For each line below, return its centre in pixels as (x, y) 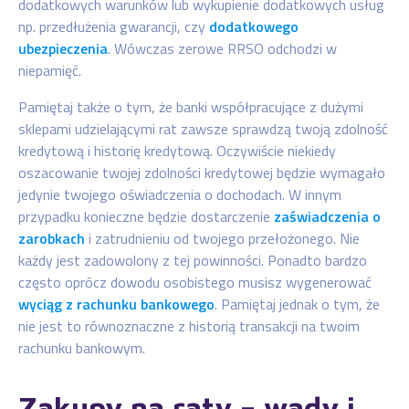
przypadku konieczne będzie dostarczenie (146, 216)
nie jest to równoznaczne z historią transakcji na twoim (189, 325)
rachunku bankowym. (82, 347)
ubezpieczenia (63, 48)
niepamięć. (50, 70)
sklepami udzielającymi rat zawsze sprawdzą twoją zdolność (203, 128)
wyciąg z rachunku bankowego (116, 304)
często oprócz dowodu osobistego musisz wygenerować (195, 282)
